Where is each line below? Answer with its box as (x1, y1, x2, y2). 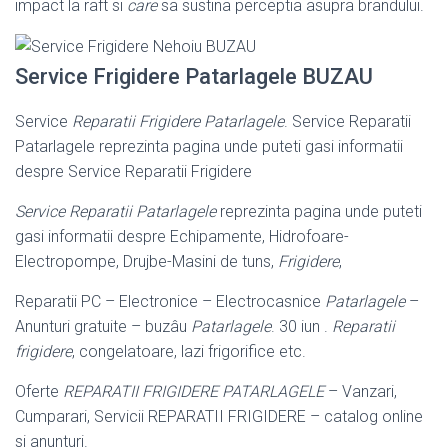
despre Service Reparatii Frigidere (15, 161, 252, 181)
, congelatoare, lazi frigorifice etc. (72, 341, 306, 361)
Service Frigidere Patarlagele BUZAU (15, 63, 373, 89)
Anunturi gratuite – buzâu (15, 316, 191, 336)
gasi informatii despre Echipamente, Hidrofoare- (15, 226, 349, 246)
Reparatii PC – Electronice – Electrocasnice (15, 291, 325, 311)
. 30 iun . (271, 316, 332, 336)
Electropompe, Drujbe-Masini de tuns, (15, 251, 278, 271)
